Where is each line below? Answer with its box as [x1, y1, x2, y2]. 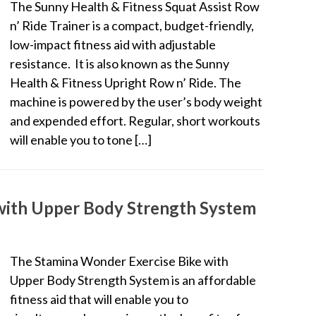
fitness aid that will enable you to [10, 291, 188, 307]
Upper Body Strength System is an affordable [10, 272, 256, 288]
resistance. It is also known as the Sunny [10, 55, 229, 71]
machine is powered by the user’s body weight [10, 93, 262, 109]
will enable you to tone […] [10, 131, 152, 147]
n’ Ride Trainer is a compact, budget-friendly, [10, 17, 254, 33]
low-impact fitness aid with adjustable [10, 36, 216, 52]
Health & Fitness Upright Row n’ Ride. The [10, 74, 241, 90]
